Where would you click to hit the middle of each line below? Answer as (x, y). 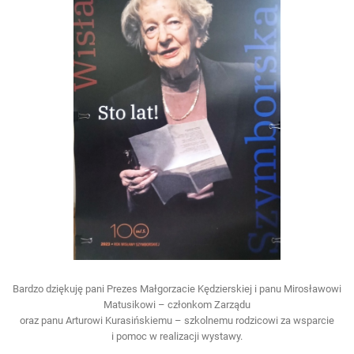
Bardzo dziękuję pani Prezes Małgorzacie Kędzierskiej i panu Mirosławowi (177, 288)
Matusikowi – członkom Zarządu (177, 304)
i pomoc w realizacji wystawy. (177, 336)
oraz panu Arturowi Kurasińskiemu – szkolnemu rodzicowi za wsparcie (177, 320)
